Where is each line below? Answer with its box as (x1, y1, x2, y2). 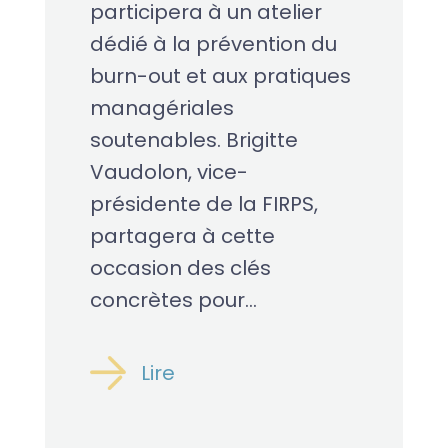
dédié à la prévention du (89, 30, 337, 59)
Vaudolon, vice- (89, 158, 248, 187)
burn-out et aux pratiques (89, 62, 351, 91)
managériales (89, 94, 234, 123)
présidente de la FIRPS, (89, 190, 318, 219)
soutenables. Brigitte (89, 126, 298, 155)
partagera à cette (89, 222, 275, 251)
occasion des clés (89, 254, 271, 283)
